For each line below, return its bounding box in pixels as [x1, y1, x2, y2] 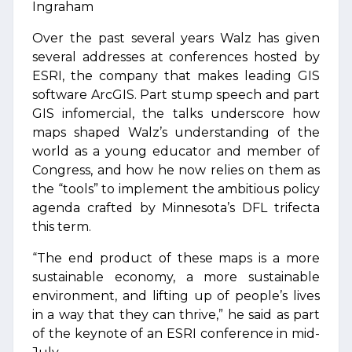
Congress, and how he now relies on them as [32, 163, 320, 178]
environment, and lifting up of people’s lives [32, 288, 320, 303]
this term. [32, 219, 91, 234]
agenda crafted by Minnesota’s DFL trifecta [32, 200, 320, 215]
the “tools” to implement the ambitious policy [32, 181, 320, 196]
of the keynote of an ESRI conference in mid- [32, 326, 320, 341]
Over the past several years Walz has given [32, 31, 320, 46]
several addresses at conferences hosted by [32, 49, 320, 64]
